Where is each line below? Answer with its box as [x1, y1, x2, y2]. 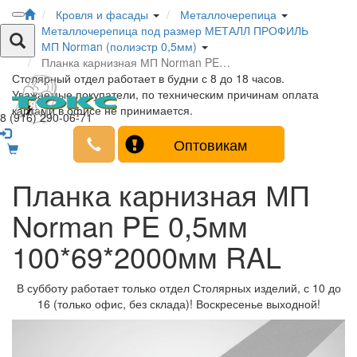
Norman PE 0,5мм [12, 205, 248, 245]
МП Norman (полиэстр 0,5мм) [41, 38, 197, 54]
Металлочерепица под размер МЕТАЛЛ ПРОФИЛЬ [41, 22, 308, 38]
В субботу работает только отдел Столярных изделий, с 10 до [16, 280, 341, 296]
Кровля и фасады [56, 6, 148, 22]
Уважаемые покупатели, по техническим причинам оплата [12, 86, 319, 102]
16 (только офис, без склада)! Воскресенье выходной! [37, 296, 320, 312]
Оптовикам [174, 134, 247, 155]
